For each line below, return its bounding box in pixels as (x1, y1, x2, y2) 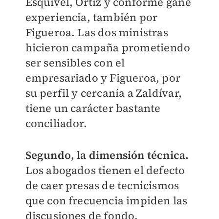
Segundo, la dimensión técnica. (25, 148, 189, 163)
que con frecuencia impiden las (25, 193, 188, 208)
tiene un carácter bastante (25, 101, 161, 116)
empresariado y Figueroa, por (25, 70, 181, 86)
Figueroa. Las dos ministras (25, 25, 168, 40)
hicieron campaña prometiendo (25, 40, 191, 55)
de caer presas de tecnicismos (25, 178, 179, 193)
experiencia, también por (25, 10, 158, 25)
